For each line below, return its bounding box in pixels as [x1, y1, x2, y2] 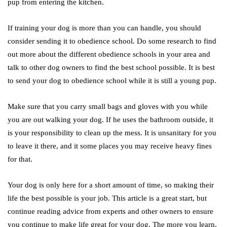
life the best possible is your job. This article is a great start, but [8, 194, 207, 203]
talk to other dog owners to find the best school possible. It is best [8, 63, 215, 72]
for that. [8, 155, 32, 164]
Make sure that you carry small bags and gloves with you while [8, 102, 208, 111]
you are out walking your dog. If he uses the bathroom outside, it [8, 116, 213, 124]
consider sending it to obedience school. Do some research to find [8, 37, 216, 46]
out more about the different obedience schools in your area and [8, 50, 210, 59]
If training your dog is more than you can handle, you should [8, 24, 201, 32]
